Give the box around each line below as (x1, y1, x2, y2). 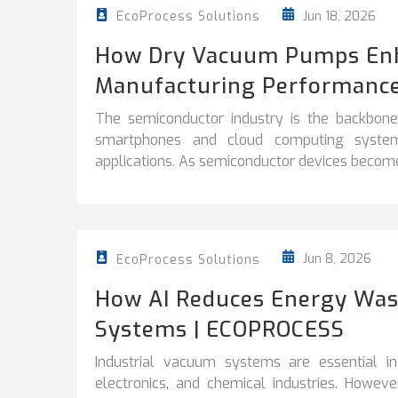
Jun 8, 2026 (299, 250, 371, 267)
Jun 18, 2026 (299, 7, 376, 25)
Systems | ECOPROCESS (95, 314, 345, 344)
